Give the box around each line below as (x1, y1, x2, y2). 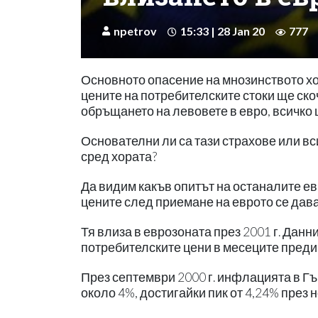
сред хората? (81, 148, 157, 164)
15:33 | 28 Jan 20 (180, 23, 265, 38)
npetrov (114, 23, 157, 38)
